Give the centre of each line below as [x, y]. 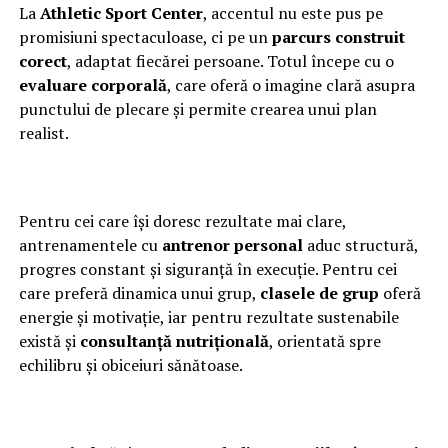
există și [49, 340]
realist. [43, 132]
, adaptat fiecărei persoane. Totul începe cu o [230, 60]
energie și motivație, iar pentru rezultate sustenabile [208, 316]
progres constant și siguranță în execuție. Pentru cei [207, 268]
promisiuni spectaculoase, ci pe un [145, 36]
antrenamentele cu [90, 244]
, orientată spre [324, 340]
